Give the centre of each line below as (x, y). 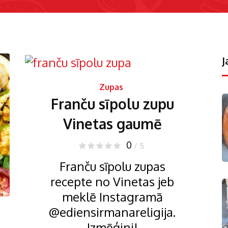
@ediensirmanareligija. (112, 212)
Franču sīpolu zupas (112, 166)
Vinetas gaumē (112, 123)
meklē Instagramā (112, 196)
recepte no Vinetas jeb (112, 181)
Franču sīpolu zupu (112, 104)
